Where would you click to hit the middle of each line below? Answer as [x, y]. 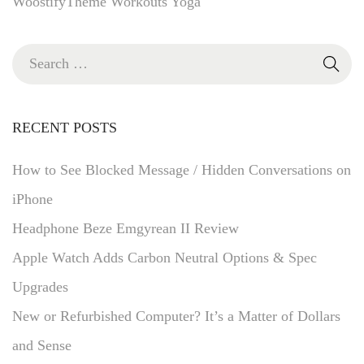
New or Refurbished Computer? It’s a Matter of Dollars [176, 316]
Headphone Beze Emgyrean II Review [126, 228]
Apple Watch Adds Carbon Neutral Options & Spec [165, 257]
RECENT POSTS [65, 127]
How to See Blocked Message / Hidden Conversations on [182, 169]
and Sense [42, 345]
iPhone [32, 199]
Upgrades [40, 286]
